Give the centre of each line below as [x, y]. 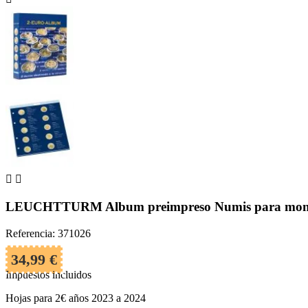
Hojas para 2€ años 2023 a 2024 [76, 298]
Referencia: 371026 [48, 233]
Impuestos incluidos [48, 274]
